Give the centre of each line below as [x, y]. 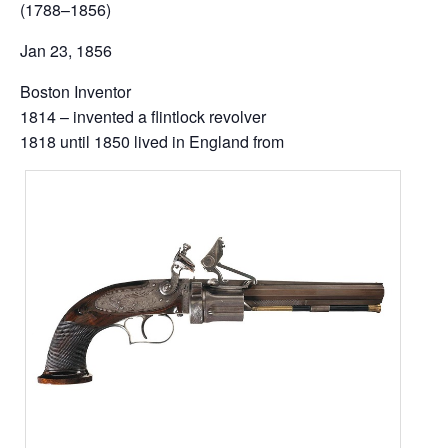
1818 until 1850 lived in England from [152, 142]
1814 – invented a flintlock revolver [143, 117]
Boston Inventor [75, 92]
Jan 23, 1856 [66, 51]
